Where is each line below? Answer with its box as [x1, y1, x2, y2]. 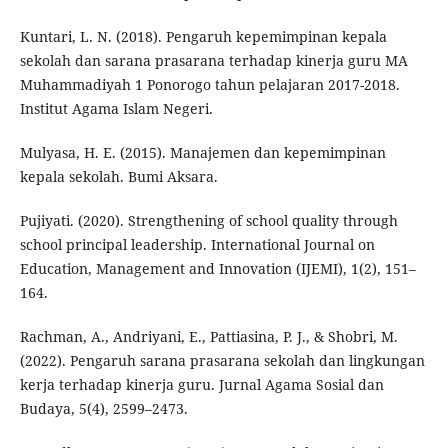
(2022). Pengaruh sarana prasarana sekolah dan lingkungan [19, 351, 425, 371]
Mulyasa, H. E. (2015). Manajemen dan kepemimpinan [19, 143, 386, 163]
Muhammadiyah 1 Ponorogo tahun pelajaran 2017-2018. [19, 75, 400, 95]
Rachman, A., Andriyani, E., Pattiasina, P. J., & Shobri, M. [19, 327, 398, 347]
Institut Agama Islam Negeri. [19, 99, 213, 119]
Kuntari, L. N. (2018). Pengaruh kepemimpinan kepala [19, 27, 387, 47]
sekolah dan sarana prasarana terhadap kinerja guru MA [19, 51, 408, 71]
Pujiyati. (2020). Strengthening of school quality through [19, 211, 398, 231]
